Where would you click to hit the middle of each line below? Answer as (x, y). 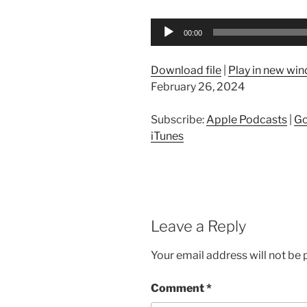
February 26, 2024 (198, 86)
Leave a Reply (198, 226)
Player (166, 42)
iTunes (167, 136)
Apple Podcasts (247, 119)
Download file (186, 70)
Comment (179, 288)
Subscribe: (179, 119)
